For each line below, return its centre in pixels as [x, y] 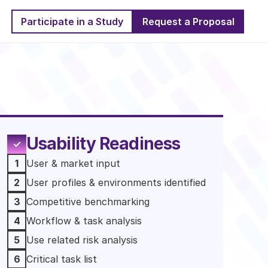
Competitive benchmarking [88, 202]
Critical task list [62, 259]
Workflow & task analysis [84, 221]
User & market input [75, 163]
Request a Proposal [188, 22]
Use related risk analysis [82, 240]
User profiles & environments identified [118, 182]
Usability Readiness [103, 144]
